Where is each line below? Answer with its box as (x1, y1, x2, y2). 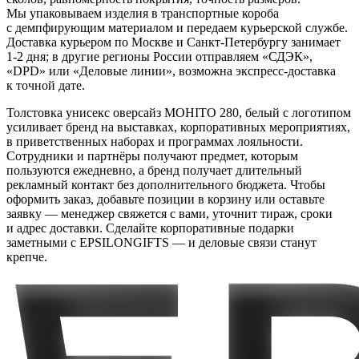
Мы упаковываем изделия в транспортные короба (6, 6, 279, 20)
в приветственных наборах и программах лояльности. (6, 134, 303, 148)
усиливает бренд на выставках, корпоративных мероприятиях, (6, 119, 350, 134)
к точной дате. (6, 78, 85, 92)
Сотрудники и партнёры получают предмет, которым (6, 148, 298, 163)
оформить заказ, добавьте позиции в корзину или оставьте (6, 192, 325, 206)
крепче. (6, 249, 47, 264)
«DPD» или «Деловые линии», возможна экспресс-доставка (6, 63, 336, 78)
